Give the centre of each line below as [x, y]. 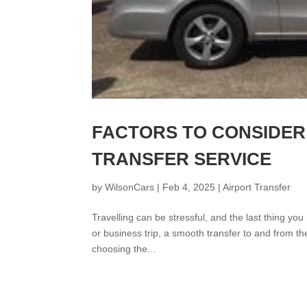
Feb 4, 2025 [189, 187]
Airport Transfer [257, 187]
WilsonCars [130, 187]
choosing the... [124, 249]
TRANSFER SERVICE [182, 159]
